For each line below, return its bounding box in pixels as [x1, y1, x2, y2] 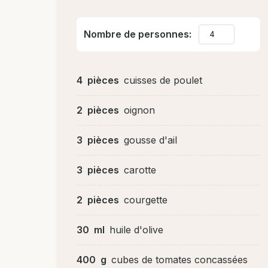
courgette [124, 193, 167, 206]
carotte [124, 163, 156, 176]
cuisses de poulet [124, 74, 202, 86]
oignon [124, 103, 155, 116]
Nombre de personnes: [84, 28, 191, 40]
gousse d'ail [124, 133, 177, 146]
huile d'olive [109, 223, 163, 236]
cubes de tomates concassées [111, 253, 248, 266]
